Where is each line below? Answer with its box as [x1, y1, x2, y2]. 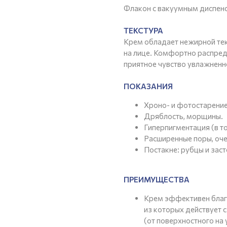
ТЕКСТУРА [124, 26, 163, 35]
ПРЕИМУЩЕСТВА [124, 175, 190, 184]
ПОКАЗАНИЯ [124, 82, 173, 91]
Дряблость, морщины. [144, 111, 223, 121]
